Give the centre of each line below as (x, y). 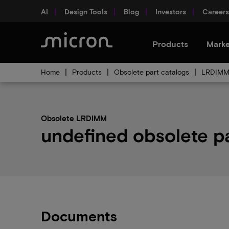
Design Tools (86, 11)
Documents (79, 216)
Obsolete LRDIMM (74, 118)
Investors (171, 11)
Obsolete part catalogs (152, 72)
